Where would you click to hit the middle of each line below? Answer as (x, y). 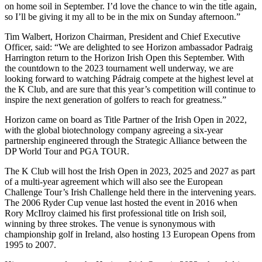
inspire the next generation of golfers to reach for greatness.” (116, 99)
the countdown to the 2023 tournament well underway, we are (119, 68)
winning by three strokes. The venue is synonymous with (110, 223)
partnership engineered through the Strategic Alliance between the (126, 140)
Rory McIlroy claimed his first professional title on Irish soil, (116, 213)
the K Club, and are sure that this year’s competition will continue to (130, 89)
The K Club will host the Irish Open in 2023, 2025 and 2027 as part (130, 171)
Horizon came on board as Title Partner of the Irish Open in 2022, (126, 119)
